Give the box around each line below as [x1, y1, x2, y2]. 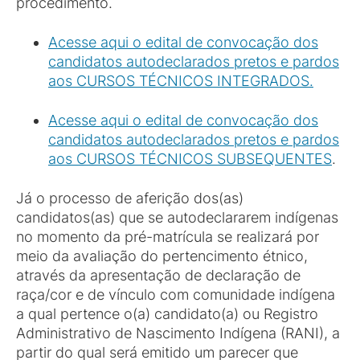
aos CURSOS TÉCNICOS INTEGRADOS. [48, 72, 313, 89]
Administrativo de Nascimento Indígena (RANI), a [16, 325, 340, 342]
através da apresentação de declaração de [16, 267, 301, 284]
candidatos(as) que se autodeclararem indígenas [16, 209, 338, 226]
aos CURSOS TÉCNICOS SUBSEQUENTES [48, 150, 332, 167]
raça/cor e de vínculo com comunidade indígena [16, 286, 335, 303]
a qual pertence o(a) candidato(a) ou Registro [16, 305, 318, 322]
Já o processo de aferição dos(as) [16, 190, 243, 207]
